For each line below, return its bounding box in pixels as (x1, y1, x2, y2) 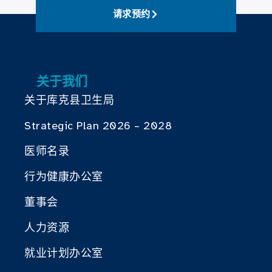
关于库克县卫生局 (24, 93, 114, 107)
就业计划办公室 (24, 246, 103, 260)
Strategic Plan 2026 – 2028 (24, 119, 172, 133)
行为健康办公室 (24, 170, 103, 184)
